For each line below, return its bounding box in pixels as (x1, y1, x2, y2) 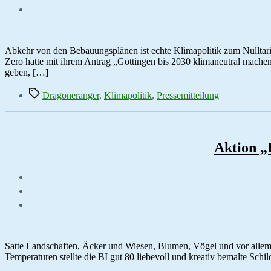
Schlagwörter (28, 87, 79, 98)
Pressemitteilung (157, 90, 219, 101)
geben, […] (5, 67, 48, 78)
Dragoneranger (42, 90, 99, 101)
